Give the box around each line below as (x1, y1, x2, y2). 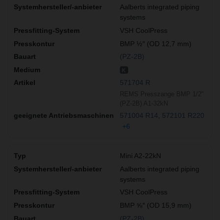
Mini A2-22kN (120, 152, 161, 160)
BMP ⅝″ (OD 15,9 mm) (120, 201, 192, 210)
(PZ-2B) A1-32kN (120, 99, 168, 107)
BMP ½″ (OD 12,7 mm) (120, 39, 192, 48)
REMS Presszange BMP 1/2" (120, 90, 204, 98)
